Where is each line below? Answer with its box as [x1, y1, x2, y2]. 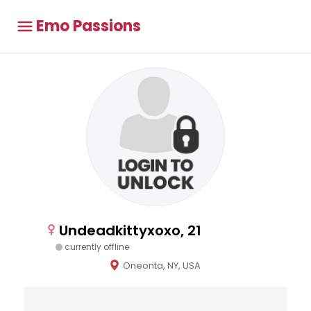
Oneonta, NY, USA [123, 259, 201, 272]
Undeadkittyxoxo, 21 [59, 221, 201, 240]
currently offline [65, 241, 129, 253]
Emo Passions [36, 15, 141, 37]
